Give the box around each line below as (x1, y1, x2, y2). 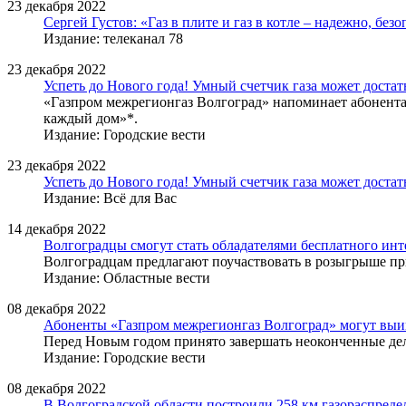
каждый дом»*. (43, 110, 138, 126)
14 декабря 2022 (7, 220, 106, 237)
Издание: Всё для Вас (43, 189, 177, 206)
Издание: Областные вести (43, 269, 210, 285)
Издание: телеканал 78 (43, 30, 183, 46)
